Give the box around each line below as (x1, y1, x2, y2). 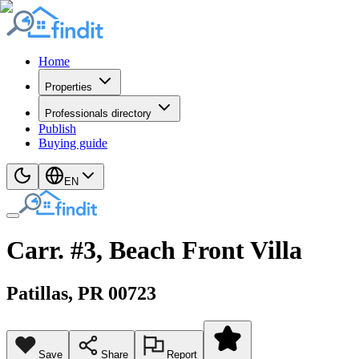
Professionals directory (45, 107, 151, 119)
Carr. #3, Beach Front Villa (6, 236, 302, 265)
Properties (45, 81, 92, 93)
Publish (38, 122, 76, 135)
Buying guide (38, 136, 107, 150)
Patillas (6, 282, 68, 304)
